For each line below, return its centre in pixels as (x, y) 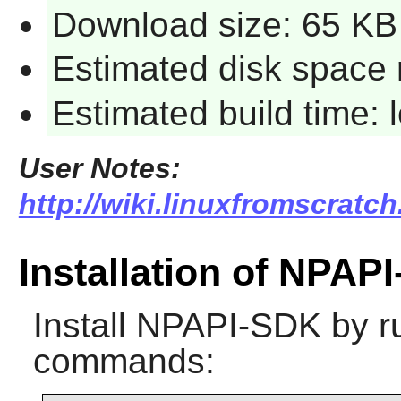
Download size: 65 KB (224, 24)
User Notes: (99, 168)
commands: (124, 361)
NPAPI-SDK (228, 325)
